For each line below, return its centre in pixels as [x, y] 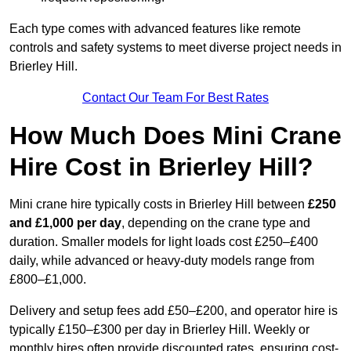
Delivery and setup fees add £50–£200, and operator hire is [174, 311]
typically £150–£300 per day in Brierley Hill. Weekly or [159, 330]
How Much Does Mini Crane [175, 136]
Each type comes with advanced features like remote [155, 29]
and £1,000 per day [65, 223]
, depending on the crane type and [216, 223]
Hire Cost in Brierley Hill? [161, 167]
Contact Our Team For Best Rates [175, 98]
